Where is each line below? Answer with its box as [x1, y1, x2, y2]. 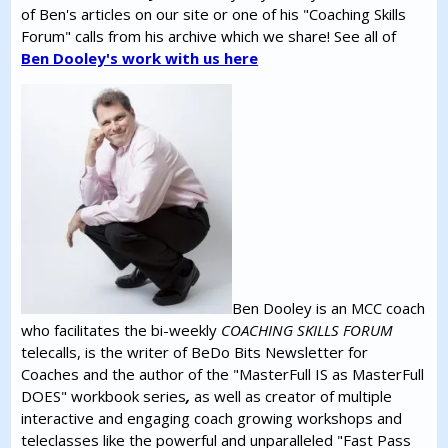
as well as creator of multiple [194, 386, 393, 407]
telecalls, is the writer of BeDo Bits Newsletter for [21, 342, 369, 363]
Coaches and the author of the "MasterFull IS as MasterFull [21, 364, 425, 385]
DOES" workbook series [21, 386, 187, 407]
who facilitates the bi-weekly [21, 320, 222, 341]
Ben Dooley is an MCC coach [232, 298, 426, 319]
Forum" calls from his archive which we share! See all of [21, 26, 397, 47]
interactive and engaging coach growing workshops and [21, 408, 403, 429]
